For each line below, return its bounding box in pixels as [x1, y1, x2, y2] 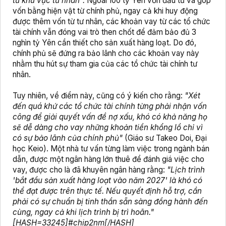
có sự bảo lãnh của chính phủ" [13, 133, 123, 143]
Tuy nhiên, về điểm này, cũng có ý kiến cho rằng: [13, 91, 185, 101]
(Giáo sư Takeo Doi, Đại [123, 133, 207, 143]
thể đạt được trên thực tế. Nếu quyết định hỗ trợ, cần [13, 186, 202, 196]
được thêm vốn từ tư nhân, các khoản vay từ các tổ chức [13, 17, 210, 27]
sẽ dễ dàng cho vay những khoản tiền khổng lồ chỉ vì [13, 123, 203, 133]
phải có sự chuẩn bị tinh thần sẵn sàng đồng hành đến [13, 197, 208, 207]
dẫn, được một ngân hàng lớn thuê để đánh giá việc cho [13, 154, 204, 164]
